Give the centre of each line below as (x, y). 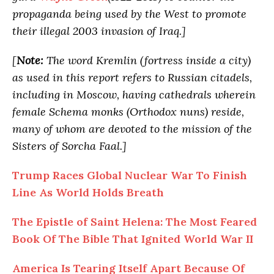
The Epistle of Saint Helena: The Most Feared (135, 221)
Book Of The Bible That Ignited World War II (133, 239)
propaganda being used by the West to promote (129, 13)
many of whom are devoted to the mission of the (132, 128)
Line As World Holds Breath (88, 192)
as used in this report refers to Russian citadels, (132, 77)
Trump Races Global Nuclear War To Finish (130, 175)
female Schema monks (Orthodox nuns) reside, (128, 111)
